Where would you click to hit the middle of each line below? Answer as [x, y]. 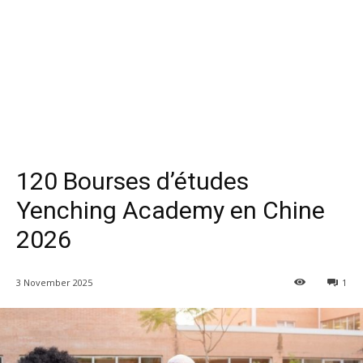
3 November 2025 [54, 282]
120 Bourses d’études [132, 181]
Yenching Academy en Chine [171, 210]
